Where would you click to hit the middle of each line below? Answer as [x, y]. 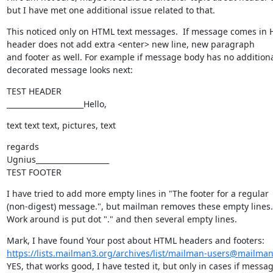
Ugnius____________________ [58, 159]
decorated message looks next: [69, 69]
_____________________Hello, [56, 104]
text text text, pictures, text [61, 125]
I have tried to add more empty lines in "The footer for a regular [137, 193]
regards [23, 146]
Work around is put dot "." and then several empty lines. [122, 219]
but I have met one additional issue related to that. [111, 10]
